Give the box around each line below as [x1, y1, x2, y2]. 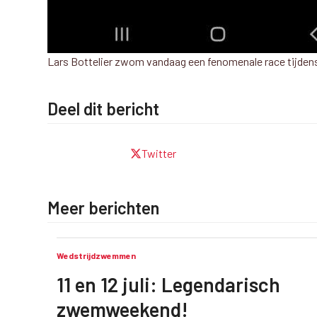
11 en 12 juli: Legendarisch [56, 272, 280, 296]
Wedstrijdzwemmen [56, 250, 136, 260]
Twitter [142, 146, 177, 160]
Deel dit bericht [47, 98, 160, 119]
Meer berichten [47, 197, 160, 218]
